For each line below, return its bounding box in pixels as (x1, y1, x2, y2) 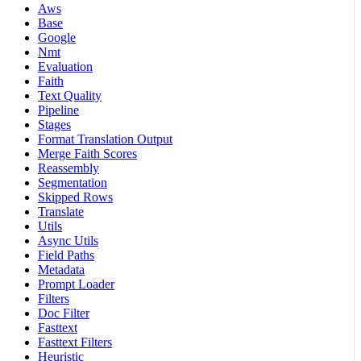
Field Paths (38, 248, 94, 263)
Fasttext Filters (38, 335, 112, 350)
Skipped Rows (38, 190, 113, 205)
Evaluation (38, 60, 93, 74)
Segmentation (38, 176, 107, 190)
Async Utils (38, 234, 98, 248)
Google (38, 31, 76, 45)
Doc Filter (38, 306, 89, 321)
